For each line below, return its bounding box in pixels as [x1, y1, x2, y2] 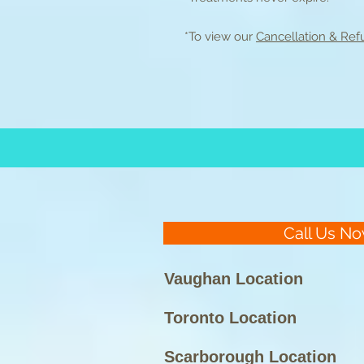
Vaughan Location [164, 270, 303, 288]
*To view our [184, 29, 256, 44]
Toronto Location [164, 309, 297, 327]
